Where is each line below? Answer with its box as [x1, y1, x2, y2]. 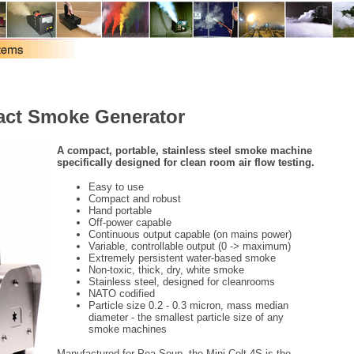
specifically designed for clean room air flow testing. [57, 156, 314, 169]
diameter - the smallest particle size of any [88, 311, 284, 324]
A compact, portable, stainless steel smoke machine [57, 145, 312, 157]
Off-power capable [88, 217, 171, 229]
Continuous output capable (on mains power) [88, 228, 292, 241]
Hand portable [88, 205, 152, 217]
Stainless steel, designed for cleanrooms [88, 276, 275, 288]
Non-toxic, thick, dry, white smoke [88, 264, 244, 277]
